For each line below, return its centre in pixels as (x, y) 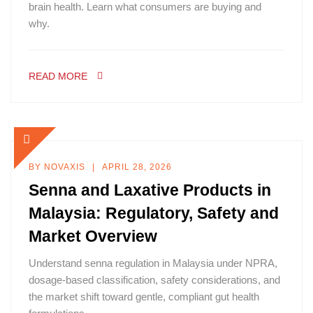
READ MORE (58, 76)
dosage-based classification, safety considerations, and (154, 280)
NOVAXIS (65, 167)
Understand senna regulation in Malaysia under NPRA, (153, 263)
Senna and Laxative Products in (150, 190)
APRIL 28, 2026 (137, 167)
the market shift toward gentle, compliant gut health (144, 297)
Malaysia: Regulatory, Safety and (154, 213)
